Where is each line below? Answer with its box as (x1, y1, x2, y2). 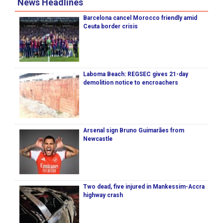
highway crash (83, 192, 123, 199)
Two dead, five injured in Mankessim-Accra (83, 183, 205, 191)
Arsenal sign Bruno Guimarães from (83, 127, 184, 134)
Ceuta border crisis (83, 23, 138, 30)
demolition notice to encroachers (83, 79, 178, 87)
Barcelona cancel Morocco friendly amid (83, 14, 197, 22)
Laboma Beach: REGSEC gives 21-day (83, 71, 188, 78)
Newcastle (83, 135, 112, 143)
